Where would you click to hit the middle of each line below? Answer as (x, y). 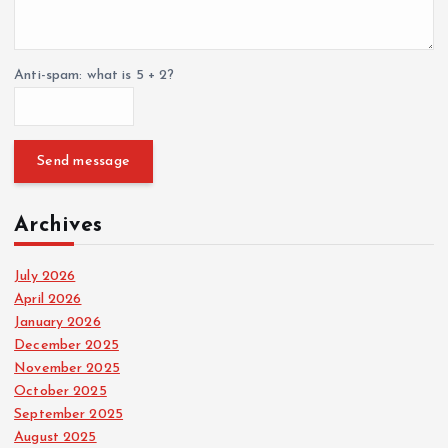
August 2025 (55, 437)
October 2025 (60, 391)
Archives (58, 225)
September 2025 (69, 414)
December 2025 (66, 345)
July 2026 (45, 276)
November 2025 (67, 368)
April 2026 (48, 299)
